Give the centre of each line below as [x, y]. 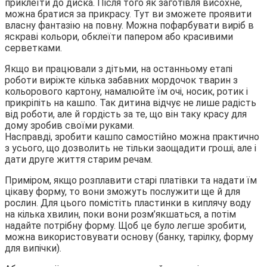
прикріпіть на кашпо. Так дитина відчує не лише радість [131, 103]
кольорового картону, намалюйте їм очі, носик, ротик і [126, 91]
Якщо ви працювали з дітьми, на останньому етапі [119, 69]
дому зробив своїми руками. [69, 125]
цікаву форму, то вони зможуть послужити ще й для [122, 191]
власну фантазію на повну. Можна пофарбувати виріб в [129, 25]
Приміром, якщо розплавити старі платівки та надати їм [131, 180]
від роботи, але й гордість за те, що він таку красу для [126, 114]
